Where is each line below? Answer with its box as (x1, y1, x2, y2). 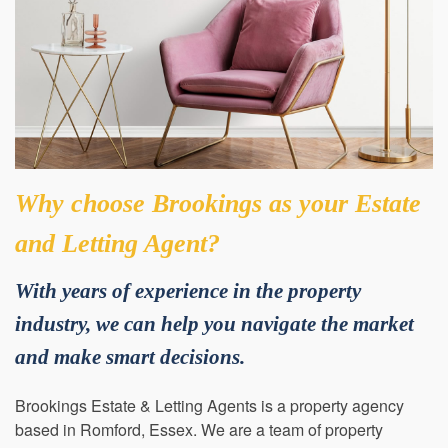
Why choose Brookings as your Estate (15, 216, 421, 245)
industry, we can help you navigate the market (15, 338, 414, 363)
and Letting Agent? (15, 256, 220, 285)
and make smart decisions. (15, 371, 245, 396)
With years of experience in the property (15, 305, 361, 330)
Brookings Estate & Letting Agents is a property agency (15, 420, 404, 444)
